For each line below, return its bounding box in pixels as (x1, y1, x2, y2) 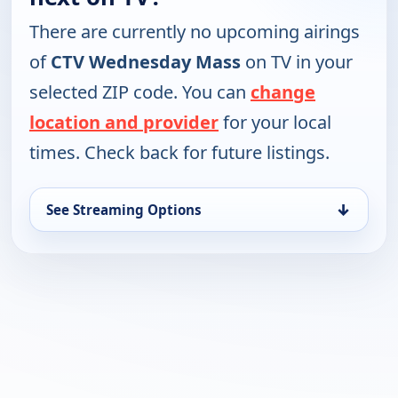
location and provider (29, 110, 219, 135)
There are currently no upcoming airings (29, 20, 360, 44)
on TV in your (241, 50, 353, 75)
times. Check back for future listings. (29, 140, 330, 165)
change (251, 80, 315, 105)
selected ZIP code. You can (29, 80, 251, 105)
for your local (219, 110, 331, 135)
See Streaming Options (46, 201, 202, 219)
